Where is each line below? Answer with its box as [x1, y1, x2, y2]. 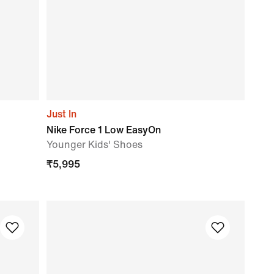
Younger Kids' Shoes [46, 137, 143, 152]
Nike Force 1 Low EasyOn [46, 122, 161, 137]
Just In [46, 106, 76, 121]
